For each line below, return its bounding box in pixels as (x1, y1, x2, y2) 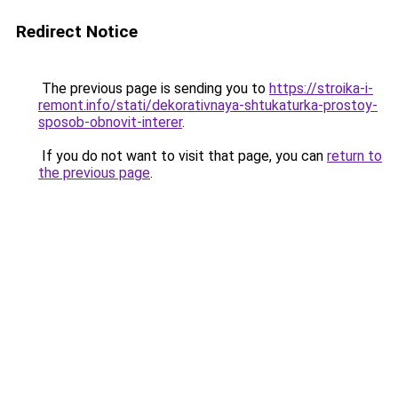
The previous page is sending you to (38, 80, 269, 97)
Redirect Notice (16, 21, 138, 42)
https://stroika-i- (269, 80, 373, 97)
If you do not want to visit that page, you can (38, 147, 327, 164)
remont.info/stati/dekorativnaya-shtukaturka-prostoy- (38, 97, 378, 114)
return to (327, 147, 382, 164)
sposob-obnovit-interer (38, 114, 182, 131)
